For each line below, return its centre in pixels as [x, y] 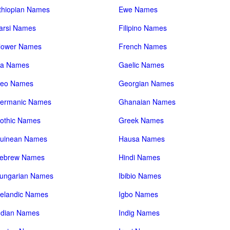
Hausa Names [142, 139]
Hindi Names [140, 157]
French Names [143, 46]
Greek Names [141, 120]
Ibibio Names [140, 176]
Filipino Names [143, 28]
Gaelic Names [142, 65]
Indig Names [139, 213]
